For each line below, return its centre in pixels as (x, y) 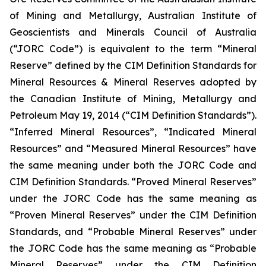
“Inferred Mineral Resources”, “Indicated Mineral (133, 132)
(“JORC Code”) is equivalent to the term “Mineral (133, 49)
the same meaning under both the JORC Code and (133, 165)
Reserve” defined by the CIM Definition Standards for (133, 66)
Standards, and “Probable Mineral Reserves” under (133, 232)
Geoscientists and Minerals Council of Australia (133, 32)
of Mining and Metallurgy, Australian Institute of (133, 16)
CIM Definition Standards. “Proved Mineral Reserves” (133, 182)
